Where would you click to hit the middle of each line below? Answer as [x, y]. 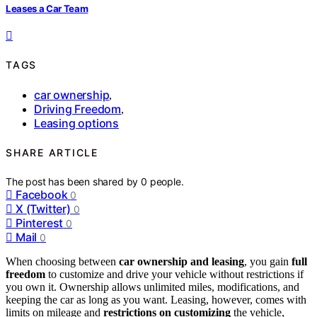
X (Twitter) [43, 208]
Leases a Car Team [47, 8]
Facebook [42, 194]
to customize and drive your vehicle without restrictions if [174, 274]
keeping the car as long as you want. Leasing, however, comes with [156, 299]
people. [167, 181]
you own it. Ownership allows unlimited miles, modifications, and [152, 287]
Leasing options [76, 123]
